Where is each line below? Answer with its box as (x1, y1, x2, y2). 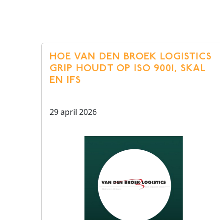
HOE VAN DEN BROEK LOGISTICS (50, 52, 212, 62)
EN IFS (50, 76, 81, 85)
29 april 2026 (50, 107, 97, 117)
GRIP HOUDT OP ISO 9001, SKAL (50, 64, 206, 74)
